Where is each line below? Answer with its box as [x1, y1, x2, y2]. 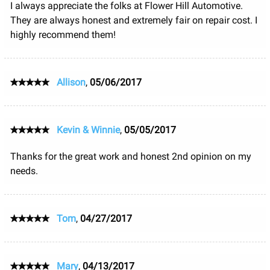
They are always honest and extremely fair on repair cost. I [10, 14, 257, 26]
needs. [10, 165, 38, 177]
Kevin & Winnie [56, 124, 120, 136]
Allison [56, 76, 86, 88]
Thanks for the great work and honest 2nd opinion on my [10, 150, 251, 162]
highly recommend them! [10, 28, 116, 40]
